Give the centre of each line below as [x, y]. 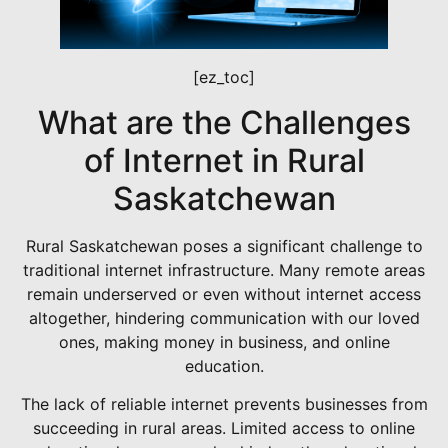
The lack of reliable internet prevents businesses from [224, 404]
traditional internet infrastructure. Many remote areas [224, 269]
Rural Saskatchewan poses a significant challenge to [224, 245]
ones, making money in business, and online [224, 341]
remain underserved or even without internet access [224, 293]
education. [224, 365]
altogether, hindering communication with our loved [224, 317]
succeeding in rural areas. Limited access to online [224, 428]
